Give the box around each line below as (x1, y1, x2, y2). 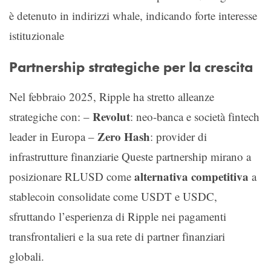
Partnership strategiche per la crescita (9, 57, 253, 76)
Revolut (93, 108, 130, 125)
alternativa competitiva (134, 168, 249, 184)
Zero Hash (97, 128, 150, 145)
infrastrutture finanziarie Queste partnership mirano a (9, 148, 251, 164)
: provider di (150, 128, 207, 144)
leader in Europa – (9, 128, 97, 144)
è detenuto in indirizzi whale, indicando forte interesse (9, 7, 257, 23)
